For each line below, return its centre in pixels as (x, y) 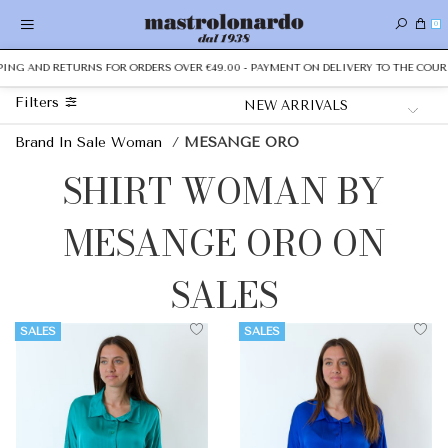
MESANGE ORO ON (224, 243)
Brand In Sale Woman (88, 142)
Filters (39, 102)
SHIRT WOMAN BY (224, 191)
